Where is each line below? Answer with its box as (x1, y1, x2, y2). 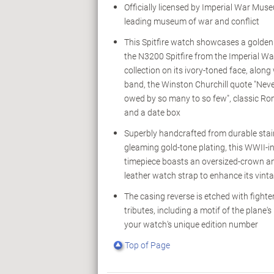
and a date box (124, 106, 180, 119)
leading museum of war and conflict (124, 15, 259, 28)
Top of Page (125, 239, 170, 251)
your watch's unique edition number (124, 218, 258, 231)
